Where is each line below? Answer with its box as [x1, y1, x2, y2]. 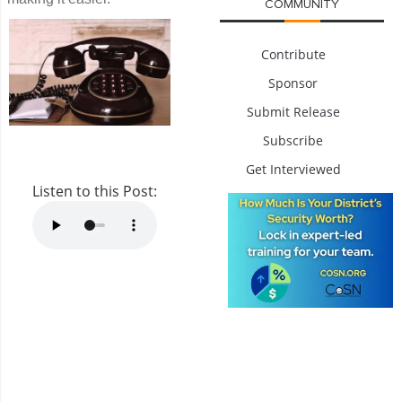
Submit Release [246, 102, 340, 120]
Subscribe [263, 131, 324, 149]
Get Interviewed [245, 160, 341, 178]
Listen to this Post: [31, 180, 157, 201]
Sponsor [268, 74, 319, 92]
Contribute [260, 45, 326, 63]
